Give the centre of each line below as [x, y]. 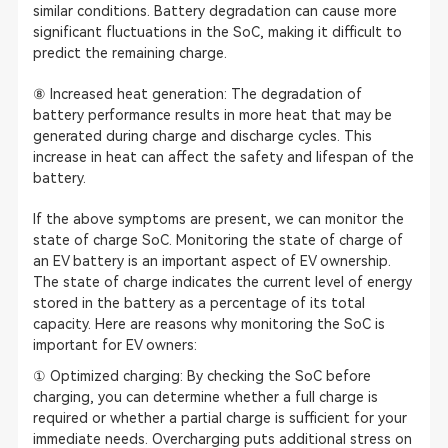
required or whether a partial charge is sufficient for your [219, 417]
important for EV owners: [114, 344]
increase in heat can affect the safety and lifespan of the [223, 156]
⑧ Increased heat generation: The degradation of [197, 93]
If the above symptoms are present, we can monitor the [218, 218]
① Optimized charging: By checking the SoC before [201, 375]
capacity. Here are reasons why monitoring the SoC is [208, 323]
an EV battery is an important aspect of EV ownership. [211, 260]
